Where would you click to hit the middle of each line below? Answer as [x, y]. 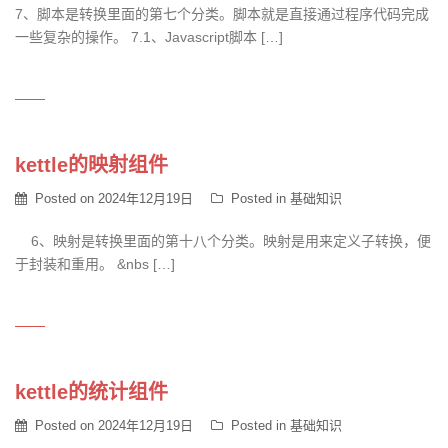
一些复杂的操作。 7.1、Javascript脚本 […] [149, 37]
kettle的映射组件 [91, 165]
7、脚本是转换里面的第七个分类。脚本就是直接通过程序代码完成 [222, 14]
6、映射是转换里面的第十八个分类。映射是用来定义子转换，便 [223, 241]
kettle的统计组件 [91, 392]
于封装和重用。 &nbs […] [95, 264]
